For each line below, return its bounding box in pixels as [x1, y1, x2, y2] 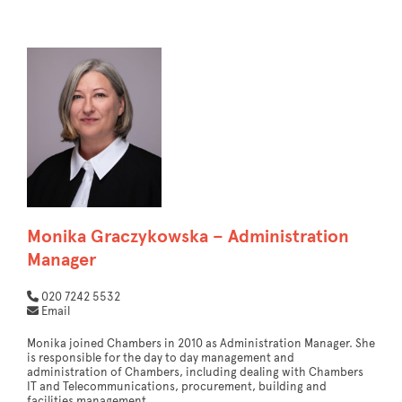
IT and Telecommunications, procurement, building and [27, 379, 327, 394]
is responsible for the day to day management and [27, 350, 294, 365]
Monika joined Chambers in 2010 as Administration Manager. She [27, 336, 375, 351]
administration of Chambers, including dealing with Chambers [27, 364, 363, 380]
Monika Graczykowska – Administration [27, 224, 349, 248]
